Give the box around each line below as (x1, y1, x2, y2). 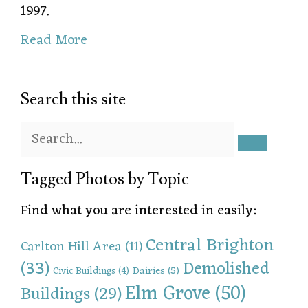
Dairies (133, 261, 165, 280)
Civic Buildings (53, 262, 115, 280)
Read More (21, 27, 87, 53)
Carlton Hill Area (21, 234, 122, 258)
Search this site (21, 88, 126, 110)
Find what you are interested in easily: (21, 198, 256, 223)
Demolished (183, 254, 269, 284)
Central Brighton (146, 230, 274, 261)
